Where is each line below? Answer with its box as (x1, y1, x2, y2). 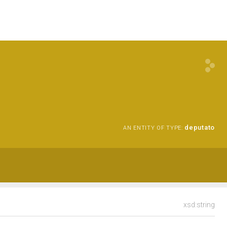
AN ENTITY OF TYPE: (123, 125, 183, 131)
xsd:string (183, 201, 215, 209)
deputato (184, 124, 215, 131)
